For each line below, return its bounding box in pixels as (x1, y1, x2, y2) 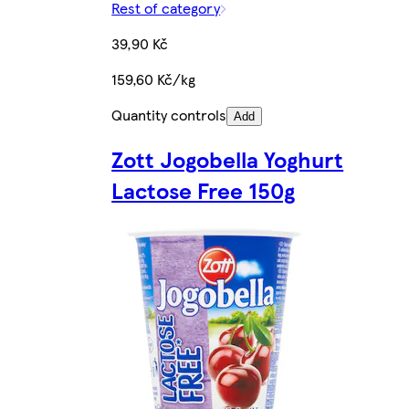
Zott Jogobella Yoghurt (111, 143, 344, 175)
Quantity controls (111, 103, 227, 125)
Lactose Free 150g (111, 174, 296, 206)
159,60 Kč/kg (111, 68, 196, 89)
